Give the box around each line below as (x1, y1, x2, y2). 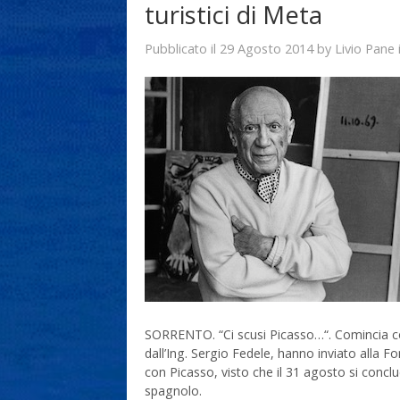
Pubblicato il (145, 39, 220, 57)
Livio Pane (335, 38, 395, 57)
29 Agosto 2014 (220, 38, 313, 57)
